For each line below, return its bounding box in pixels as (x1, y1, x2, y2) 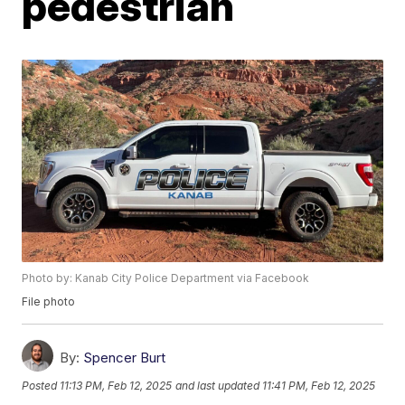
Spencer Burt (83, 349, 166, 367)
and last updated (175, 379, 260, 393)
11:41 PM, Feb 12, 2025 (262, 379, 376, 393)
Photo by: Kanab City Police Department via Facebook (22, 271, 310, 286)
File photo (22, 295, 76, 309)
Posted (22, 379, 61, 393)
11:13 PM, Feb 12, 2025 (60, 379, 173, 393)
